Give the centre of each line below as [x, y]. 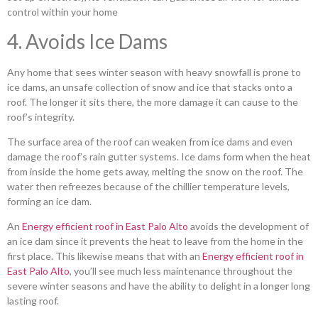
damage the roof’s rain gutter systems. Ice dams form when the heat [159, 156]
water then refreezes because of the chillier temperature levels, [148, 186]
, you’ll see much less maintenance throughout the [181, 271]
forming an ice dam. [49, 201]
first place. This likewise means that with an [105, 256]
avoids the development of [248, 226]
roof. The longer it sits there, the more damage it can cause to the [153, 102]
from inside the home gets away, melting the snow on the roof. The [155, 171]
